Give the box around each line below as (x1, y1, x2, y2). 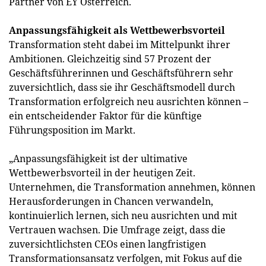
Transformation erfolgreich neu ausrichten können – (9, 95, 248, 108)
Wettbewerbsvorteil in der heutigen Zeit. (9, 166, 195, 179)
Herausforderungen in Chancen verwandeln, (9, 195, 213, 208)
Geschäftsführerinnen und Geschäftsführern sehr (9, 66, 233, 80)
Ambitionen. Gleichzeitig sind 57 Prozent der (9, 52, 211, 65)
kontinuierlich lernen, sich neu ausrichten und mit (9, 209, 237, 222)
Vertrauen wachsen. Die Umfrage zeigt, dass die (9, 223, 226, 236)
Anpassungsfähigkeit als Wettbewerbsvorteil (9, 24, 225, 37)
